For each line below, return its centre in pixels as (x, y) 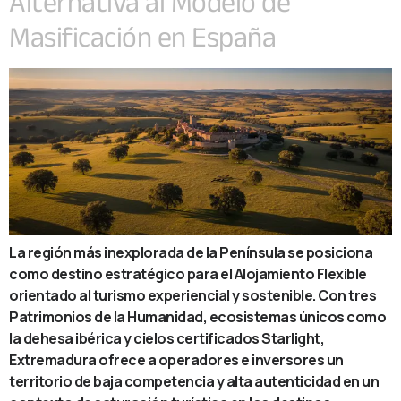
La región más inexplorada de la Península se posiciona (191, 253)
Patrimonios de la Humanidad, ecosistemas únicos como (197, 317)
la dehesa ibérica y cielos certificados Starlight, (166, 339)
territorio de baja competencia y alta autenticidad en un (194, 382)
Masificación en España (142, 36)
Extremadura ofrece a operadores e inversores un (176, 360)
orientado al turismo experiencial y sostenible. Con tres (192, 296)
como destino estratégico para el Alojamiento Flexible (188, 274)
